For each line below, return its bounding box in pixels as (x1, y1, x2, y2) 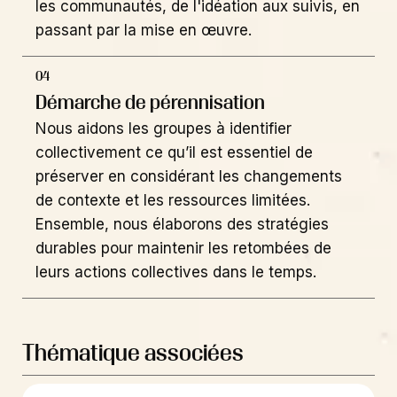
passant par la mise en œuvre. (35, 20, 252, 39)
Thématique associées (22, 339, 244, 365)
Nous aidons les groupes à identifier (35, 120, 292, 138)
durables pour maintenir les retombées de (35, 239, 331, 258)
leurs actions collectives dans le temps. (35, 263, 316, 282)
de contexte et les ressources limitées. (35, 191, 310, 210)
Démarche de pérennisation (35, 90, 265, 113)
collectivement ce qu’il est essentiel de (35, 144, 313, 162)
